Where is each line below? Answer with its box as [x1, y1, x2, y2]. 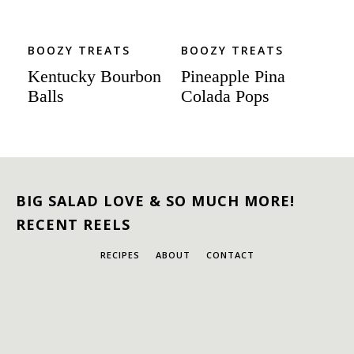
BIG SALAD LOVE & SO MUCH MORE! [16, 191, 295, 210]
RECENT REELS [16, 215, 130, 234]
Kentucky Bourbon [28, 66, 162, 86]
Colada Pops [181, 86, 269, 106]
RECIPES [100, 249, 140, 261]
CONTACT [205, 249, 254, 261]
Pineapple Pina [181, 66, 285, 86]
